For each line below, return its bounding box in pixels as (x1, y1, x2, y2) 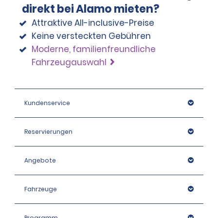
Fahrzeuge (24, 184, 57, 193)
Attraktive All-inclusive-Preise (31, 17, 154, 29)
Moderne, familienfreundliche (31, 43, 156, 55)
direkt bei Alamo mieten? (22, 1, 159, 17)
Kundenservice (24, 98, 70, 107)
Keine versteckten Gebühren (31, 30, 151, 42)
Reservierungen (24, 127, 73, 136)
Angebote (24, 156, 56, 164)
